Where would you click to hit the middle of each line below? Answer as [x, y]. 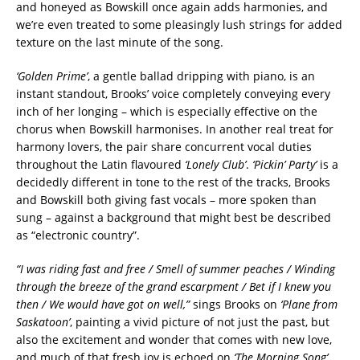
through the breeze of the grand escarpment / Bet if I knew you [174, 287]
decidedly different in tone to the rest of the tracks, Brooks [173, 182]
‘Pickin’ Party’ [284, 165]
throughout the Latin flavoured [100, 165]
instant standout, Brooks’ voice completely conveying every [173, 94]
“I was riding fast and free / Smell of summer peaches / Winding [176, 269]
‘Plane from [309, 305]
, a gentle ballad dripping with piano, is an [201, 76]
